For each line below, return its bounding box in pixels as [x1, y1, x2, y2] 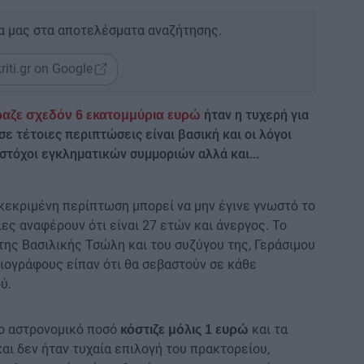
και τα [252, 321, 288, 337]
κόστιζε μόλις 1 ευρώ [120, 322, 252, 336]
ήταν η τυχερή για [204, 106, 309, 123]
